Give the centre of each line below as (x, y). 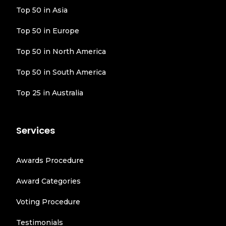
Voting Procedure (48, 202)
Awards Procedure (50, 160)
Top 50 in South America (61, 72)
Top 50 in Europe (47, 31)
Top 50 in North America (61, 51)
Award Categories (48, 181)
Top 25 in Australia (49, 93)
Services (35, 130)
